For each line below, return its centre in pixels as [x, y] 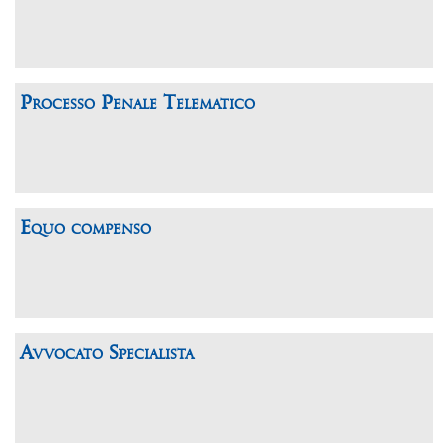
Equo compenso [85, 228]
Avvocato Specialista [107, 353]
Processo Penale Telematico [137, 103]
